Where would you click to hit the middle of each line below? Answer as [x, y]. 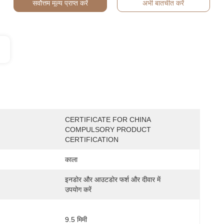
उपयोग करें [78, 189]
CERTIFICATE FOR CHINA [108, 119]
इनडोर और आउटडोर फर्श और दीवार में [113, 179]
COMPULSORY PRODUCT [108, 129]
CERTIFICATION [92, 139]
